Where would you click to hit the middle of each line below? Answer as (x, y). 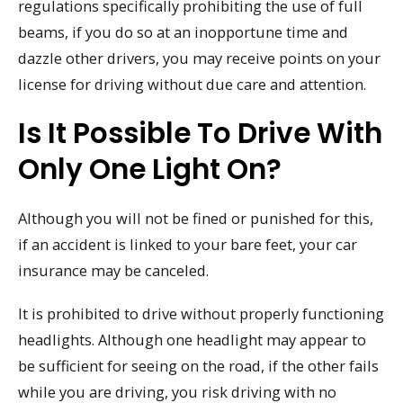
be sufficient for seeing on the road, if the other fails (198, 366)
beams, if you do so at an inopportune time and (183, 31)
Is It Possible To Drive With (200, 133)
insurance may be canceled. (113, 270)
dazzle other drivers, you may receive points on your (199, 58)
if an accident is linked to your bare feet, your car (188, 244)
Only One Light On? (150, 169)
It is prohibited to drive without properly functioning (201, 314)
